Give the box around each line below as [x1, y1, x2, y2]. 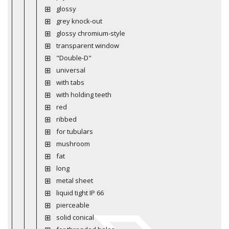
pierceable [56, 200, 89, 210]
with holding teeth [56, 89, 111, 99]
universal [56, 65, 85, 75]
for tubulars [56, 126, 93, 136]
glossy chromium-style [56, 28, 125, 38]
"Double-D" [56, 53, 91, 62]
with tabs [56, 77, 84, 87]
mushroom [56, 139, 90, 148]
